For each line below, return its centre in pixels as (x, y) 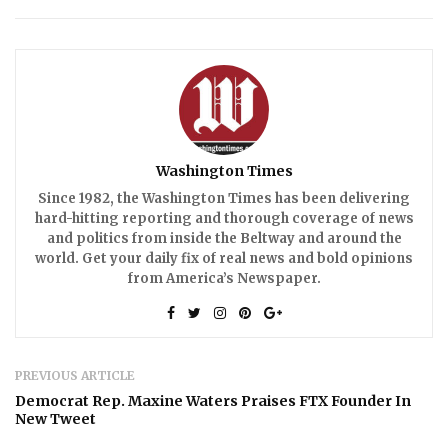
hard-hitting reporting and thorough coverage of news (224, 218)
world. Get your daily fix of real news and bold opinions (224, 258)
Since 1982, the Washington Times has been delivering (224, 198)
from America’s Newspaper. (224, 278)
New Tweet (55, 418)
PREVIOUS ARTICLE (75, 375)
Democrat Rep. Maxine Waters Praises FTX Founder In (213, 400)
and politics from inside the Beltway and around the (224, 238)
